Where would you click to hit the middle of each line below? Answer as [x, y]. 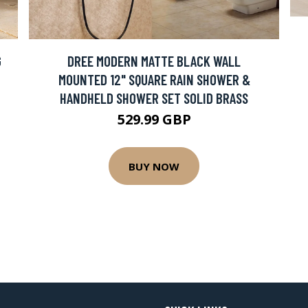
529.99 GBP [154, 119]
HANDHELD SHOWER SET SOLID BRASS [154, 98]
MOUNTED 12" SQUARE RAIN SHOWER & [154, 79]
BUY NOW [154, 166]
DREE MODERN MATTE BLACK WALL [154, 61]
